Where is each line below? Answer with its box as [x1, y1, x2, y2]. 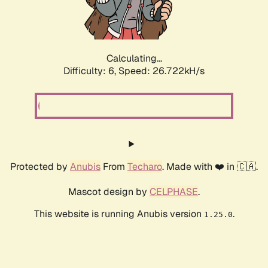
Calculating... [106, 52, 162, 65]
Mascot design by [68, 185, 150, 199]
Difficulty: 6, [63, 65, 118, 78]
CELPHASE [150, 185, 198, 199]
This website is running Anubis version [33, 208, 204, 221]
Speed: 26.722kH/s [118, 65, 205, 78]
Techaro [127, 160, 162, 173]
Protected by [10, 160, 70, 173]
